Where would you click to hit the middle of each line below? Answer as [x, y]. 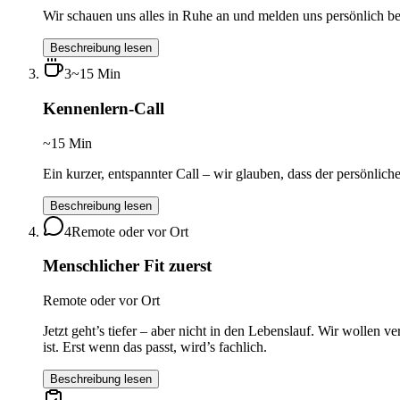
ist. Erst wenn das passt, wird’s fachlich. [155, 347]
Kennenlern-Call [104, 108]
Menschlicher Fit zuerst [127, 266]
